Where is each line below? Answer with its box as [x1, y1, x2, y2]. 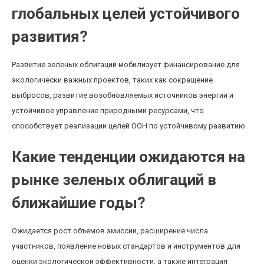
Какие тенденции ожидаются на [12, 148, 245, 166]
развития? [12, 28, 88, 45]
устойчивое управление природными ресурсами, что [12, 106, 204, 115]
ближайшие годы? [12, 194, 146, 212]
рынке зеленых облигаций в [12, 171, 216, 189]
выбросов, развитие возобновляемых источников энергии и [12, 91, 233, 100]
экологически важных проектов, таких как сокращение [12, 75, 213, 84]
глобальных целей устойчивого [12, 5, 240, 22]
